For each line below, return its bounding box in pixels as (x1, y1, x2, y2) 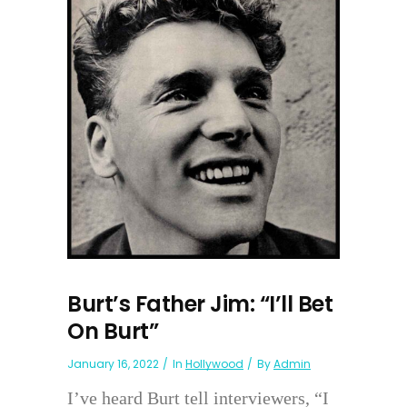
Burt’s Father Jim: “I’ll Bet (67, 289, 333, 320)
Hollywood (185, 356, 243, 372)
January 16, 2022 (67, 356, 159, 372)
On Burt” (67, 316, 158, 347)
